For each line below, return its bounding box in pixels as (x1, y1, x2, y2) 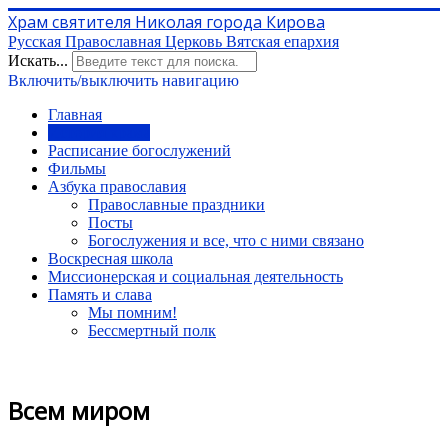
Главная (48, 106, 102, 123)
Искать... (8, 52, 68, 69)
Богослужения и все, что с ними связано (88, 232, 364, 249)
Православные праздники (88, 196, 265, 213)
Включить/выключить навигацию (8, 72, 239, 89)
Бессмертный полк (88, 322, 216, 339)
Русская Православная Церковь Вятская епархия (8, 33, 339, 50)
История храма (48, 124, 150, 141)
